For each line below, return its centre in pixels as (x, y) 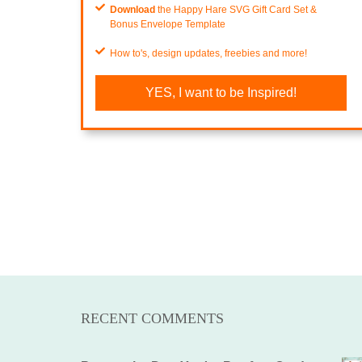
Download (134, 9)
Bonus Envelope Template (168, 24)
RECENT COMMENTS (152, 318)
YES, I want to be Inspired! (221, 92)
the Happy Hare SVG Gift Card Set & (237, 9)
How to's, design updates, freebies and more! (208, 53)
